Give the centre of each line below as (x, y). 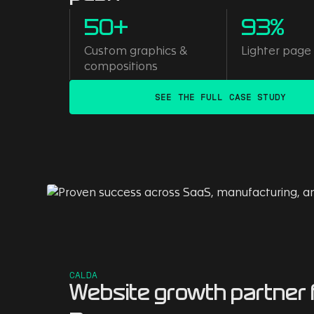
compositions (121, 67)
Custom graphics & (136, 51)
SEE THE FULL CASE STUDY (220, 97)
